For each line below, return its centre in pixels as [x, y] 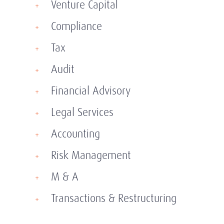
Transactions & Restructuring [114, 198]
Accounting [75, 134]
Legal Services [82, 112]
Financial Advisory [91, 91]
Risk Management [91, 155]
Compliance [76, 26]
